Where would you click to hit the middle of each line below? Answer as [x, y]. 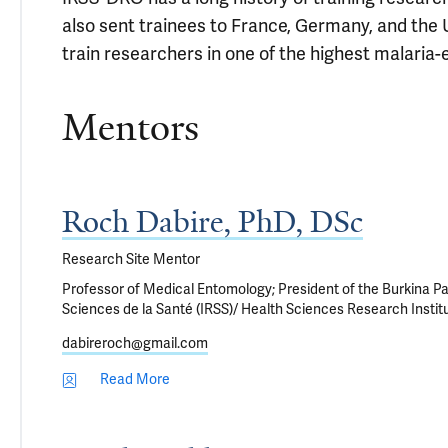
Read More [135, 379]
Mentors [130, 127]
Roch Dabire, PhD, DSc [212, 222]
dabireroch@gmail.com [135, 343]
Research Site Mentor [131, 259]
